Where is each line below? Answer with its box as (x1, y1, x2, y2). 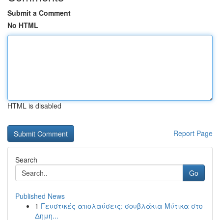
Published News (15, 191, 65, 201)
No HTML (7, 20, 38, 30)
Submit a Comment (7, 8, 71, 18)
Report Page (173, 128, 213, 138)
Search (15, 155, 37, 165)
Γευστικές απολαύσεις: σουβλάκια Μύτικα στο (41, 201, 203, 211)
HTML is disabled (7, 101, 61, 110)
